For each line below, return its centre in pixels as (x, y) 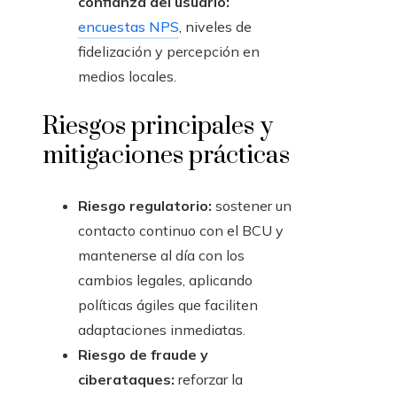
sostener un (252, 206)
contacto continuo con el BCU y (181, 231)
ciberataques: (126, 380)
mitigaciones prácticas (166, 156)
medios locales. (127, 77)
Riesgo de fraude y (143, 355)
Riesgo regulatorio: (145, 206)
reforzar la (209, 380)
